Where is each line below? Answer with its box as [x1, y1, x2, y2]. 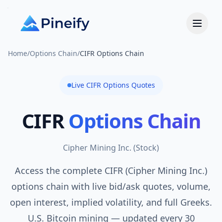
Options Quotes [101, 80, 155, 90]
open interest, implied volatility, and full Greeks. [10, 196, 212, 208]
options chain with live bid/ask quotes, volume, [11, 180, 211, 192]
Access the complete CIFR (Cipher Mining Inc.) [15, 165, 207, 176]
